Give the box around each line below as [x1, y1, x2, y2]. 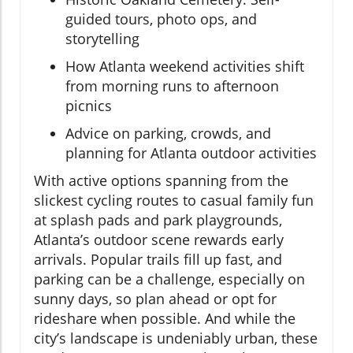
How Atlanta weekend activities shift [65, 56, 304, 76]
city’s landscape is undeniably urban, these [34, 328, 318, 347]
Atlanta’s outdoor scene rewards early [34, 229, 284, 249]
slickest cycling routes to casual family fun [34, 190, 314, 210]
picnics [65, 95, 112, 115]
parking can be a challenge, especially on [34, 269, 305, 288]
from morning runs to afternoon [65, 76, 279, 95]
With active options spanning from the [34, 170, 288, 190]
